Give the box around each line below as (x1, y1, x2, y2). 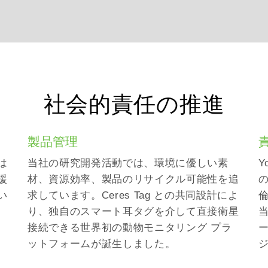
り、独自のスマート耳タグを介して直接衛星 (27, 205, 239, 217)
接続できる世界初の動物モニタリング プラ (27, 221, 232, 233)
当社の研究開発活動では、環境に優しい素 (27, 157, 229, 169)
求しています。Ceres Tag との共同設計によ (27, 189, 239, 201)
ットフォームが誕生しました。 (27, 237, 176, 249)
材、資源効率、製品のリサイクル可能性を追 (27, 173, 239, 185)
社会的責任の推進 (43, 92, 225, 117)
